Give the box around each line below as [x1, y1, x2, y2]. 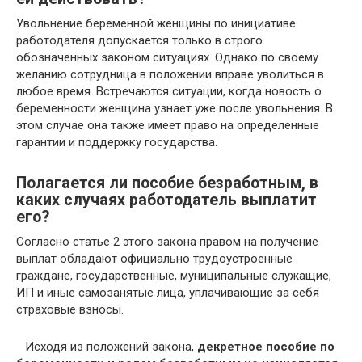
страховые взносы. [16, 302, 124, 317]
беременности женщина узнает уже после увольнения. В [16, 101, 333, 116]
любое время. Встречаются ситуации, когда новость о [16, 84, 322, 99]
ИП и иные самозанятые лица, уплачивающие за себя [16, 285, 319, 300]
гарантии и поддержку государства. [16, 135, 217, 149]
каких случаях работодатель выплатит [16, 191, 317, 210]
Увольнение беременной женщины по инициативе [16, 16, 296, 31]
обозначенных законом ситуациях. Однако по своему [16, 50, 318, 65]
